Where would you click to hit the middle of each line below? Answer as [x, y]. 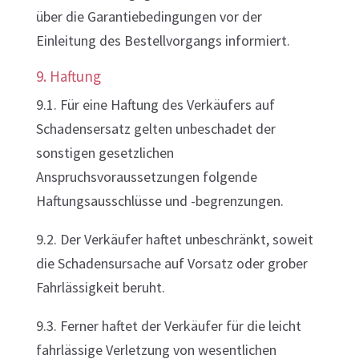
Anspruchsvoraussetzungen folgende [146, 177]
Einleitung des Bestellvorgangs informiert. [163, 40]
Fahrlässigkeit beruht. [100, 287]
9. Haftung [68, 76]
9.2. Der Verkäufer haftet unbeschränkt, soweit [174, 239]
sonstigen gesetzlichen [105, 153]
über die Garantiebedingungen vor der [149, 16]
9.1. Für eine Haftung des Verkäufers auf [155, 105]
